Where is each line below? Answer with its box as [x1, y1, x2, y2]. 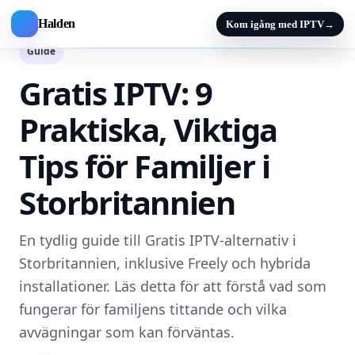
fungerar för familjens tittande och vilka [19, 300, 287, 319]
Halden [38, 17, 76, 30]
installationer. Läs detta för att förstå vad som [19, 277, 326, 296]
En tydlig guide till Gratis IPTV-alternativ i [19, 231, 296, 250]
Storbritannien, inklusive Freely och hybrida [19, 254, 311, 273]
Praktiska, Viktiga [19, 108, 277, 151]
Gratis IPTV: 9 [19, 71, 212, 115]
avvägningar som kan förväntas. [19, 323, 235, 342]
